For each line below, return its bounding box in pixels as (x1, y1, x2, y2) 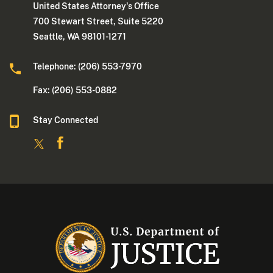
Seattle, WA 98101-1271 (33, 32, 127, 42)
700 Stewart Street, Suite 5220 (33, 16, 164, 27)
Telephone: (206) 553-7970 (33, 62, 143, 72)
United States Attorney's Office (33, 1, 160, 12)
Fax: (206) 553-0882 (33, 85, 118, 96)
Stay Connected (33, 115, 99, 126)
